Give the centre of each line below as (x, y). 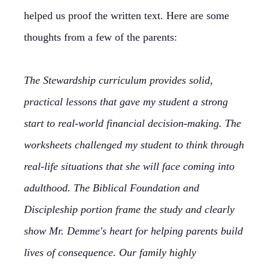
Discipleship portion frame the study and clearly (129, 209)
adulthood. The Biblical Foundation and (112, 188)
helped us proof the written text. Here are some (127, 16)
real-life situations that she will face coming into (129, 166)
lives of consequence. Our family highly (110, 252)
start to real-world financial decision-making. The (133, 123)
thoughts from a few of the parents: (100, 37)
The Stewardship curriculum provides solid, (118, 80)
